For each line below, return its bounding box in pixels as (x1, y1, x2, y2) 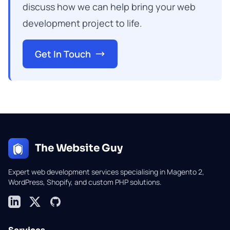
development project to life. (23, 17, 142, 29)
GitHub (49, 196, 75, 207)
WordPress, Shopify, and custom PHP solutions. (8, 177, 162, 187)
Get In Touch (35, 48, 91, 60)
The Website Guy (35, 142, 123, 155)
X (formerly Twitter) (28, 196, 102, 207)
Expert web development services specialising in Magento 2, (8, 167, 204, 177)
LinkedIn (8, 196, 40, 207)
